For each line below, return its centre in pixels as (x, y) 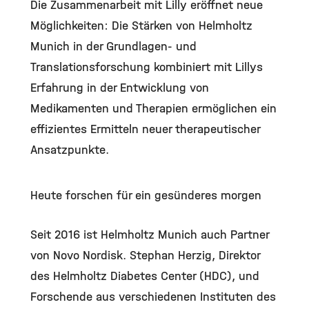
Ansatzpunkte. (70, 150)
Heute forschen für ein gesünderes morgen (146, 195)
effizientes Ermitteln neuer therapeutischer (145, 129)
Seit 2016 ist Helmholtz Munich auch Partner (150, 235)
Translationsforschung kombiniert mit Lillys (147, 67)
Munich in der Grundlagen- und (113, 46)
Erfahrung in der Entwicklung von (120, 88)
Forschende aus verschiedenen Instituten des (153, 297)
